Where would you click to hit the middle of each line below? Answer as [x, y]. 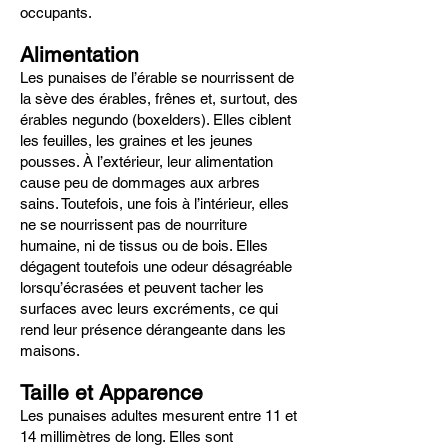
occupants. [56, 12]
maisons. [50, 350]
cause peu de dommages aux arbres [140, 182]
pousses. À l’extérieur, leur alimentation [146, 161]
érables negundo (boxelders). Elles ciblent [155, 119]
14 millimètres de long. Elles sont [126, 436]
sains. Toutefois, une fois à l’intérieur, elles [154, 203]
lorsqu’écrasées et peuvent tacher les [142, 287]
